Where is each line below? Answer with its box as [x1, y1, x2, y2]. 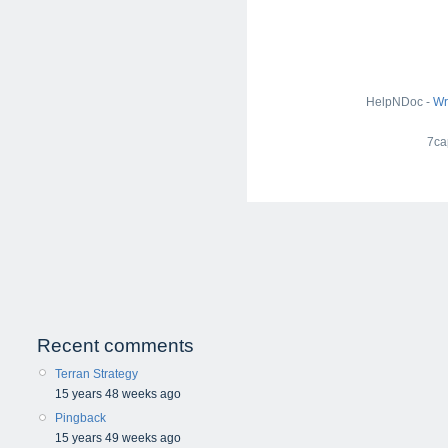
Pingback [55, 411, 106, 426]
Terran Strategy [55, 367, 138, 381]
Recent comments [37, 335, 194, 356]
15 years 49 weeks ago [55, 431, 181, 446]
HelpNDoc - [366, 95, 433, 110]
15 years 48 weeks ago [55, 387, 181, 401]
